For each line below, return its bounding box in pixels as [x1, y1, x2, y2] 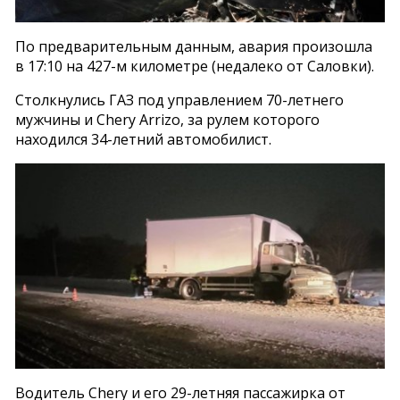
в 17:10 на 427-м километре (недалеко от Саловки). [15, 55, 375, 76]
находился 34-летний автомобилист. [15, 129, 272, 149]
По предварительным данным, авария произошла [15, 36, 373, 56]
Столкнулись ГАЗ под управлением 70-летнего [15, 89, 345, 110]
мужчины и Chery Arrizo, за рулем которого [15, 109, 321, 129]
